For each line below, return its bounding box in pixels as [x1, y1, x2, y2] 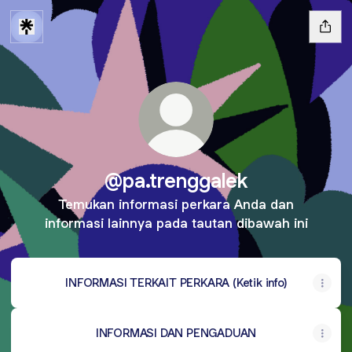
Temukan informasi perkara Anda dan [58, 196, 294, 213]
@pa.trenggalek [104, 167, 247, 193]
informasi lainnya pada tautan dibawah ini [44, 214, 308, 232]
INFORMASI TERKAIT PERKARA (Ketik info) [65, 275, 287, 290]
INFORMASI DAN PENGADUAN [95, 325, 257, 340]
